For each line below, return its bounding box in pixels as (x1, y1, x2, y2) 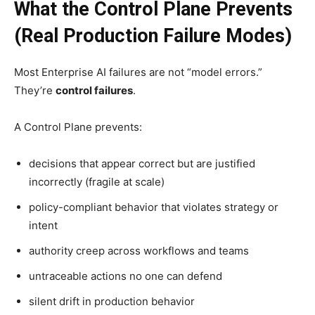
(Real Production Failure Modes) (14, 24, 292, 47)
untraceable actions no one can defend (29, 269, 222, 283)
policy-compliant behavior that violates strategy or (29, 200, 278, 214)
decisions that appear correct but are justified (29, 156, 255, 170)
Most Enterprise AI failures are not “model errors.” (14, 65, 262, 79)
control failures (56, 83, 133, 97)
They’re (14, 83, 56, 97)
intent (29, 218, 58, 232)
